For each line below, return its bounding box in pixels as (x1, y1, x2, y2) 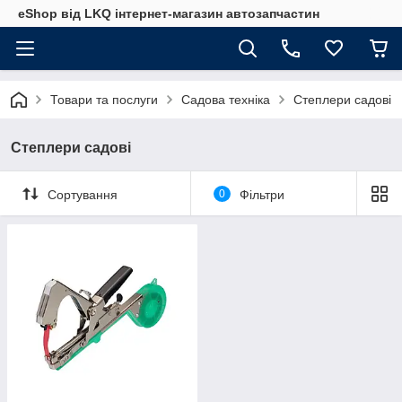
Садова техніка (181, 92, 270, 107)
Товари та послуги (50, 92, 158, 107)
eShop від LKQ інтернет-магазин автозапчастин (18, 6, 319, 21)
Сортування (48, 187, 118, 202)
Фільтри (239, 187, 284, 202)
